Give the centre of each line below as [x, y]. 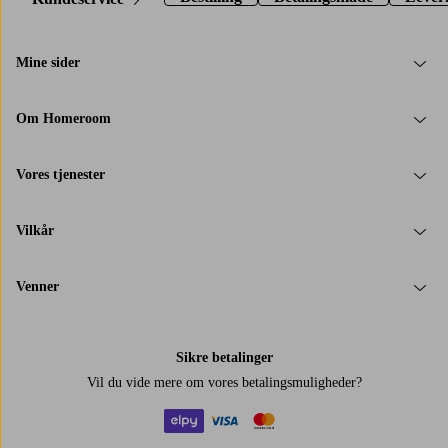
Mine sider [48, 63]
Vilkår [35, 231]
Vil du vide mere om [147, 382]
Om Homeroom [63, 119]
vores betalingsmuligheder [281, 382]
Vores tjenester [60, 175]
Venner [37, 287]
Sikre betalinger [224, 357]
